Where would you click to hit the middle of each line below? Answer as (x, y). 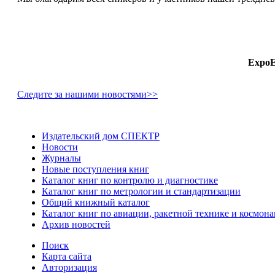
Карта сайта (66, 256)
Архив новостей (76, 224)
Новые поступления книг (95, 169)
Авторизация (69, 267)
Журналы (61, 158)
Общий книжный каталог (95, 202)
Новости (60, 147)
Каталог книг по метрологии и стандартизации (141, 191)
